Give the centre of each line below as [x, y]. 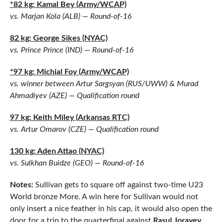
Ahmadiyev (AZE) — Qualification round [74, 96]
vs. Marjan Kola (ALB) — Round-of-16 [71, 16]
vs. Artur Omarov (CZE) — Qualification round [84, 129]
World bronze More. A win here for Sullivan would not [104, 197]
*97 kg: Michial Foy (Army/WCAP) [69, 72]
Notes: [22, 185]
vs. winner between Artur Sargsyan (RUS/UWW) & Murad [104, 84]
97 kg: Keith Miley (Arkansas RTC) [69, 117]
